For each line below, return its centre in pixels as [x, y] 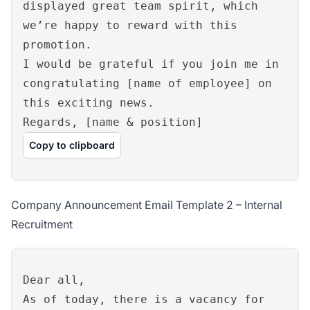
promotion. [57, 45]
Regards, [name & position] [113, 122]
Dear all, [54, 280]
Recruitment [42, 225]
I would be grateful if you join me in [151, 64]
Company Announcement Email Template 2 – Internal [147, 205]
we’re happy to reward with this [130, 26]
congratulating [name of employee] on [147, 84]
